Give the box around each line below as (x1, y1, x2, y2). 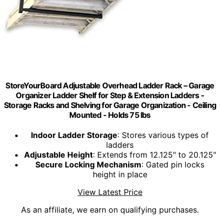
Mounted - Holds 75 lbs (69, 110, 151, 120)
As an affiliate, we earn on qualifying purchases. (21, 205, 199, 215)
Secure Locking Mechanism (35, 160, 141, 170)
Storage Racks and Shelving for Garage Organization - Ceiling (4, 100, 217, 110)
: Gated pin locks (141, 160, 204, 170)
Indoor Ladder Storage (31, 130, 117, 140)
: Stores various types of (117, 130, 209, 140)
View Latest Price (78, 187, 142, 197)
